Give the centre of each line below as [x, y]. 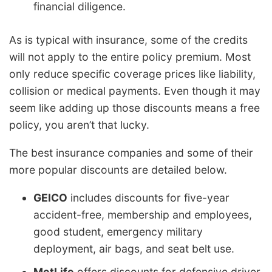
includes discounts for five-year [148, 197]
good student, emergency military [118, 231]
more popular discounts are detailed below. [118, 170]
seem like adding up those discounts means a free [134, 108]
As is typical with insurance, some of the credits [128, 40]
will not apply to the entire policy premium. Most [130, 57]
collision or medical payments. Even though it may [135, 91]
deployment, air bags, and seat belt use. [134, 248]
